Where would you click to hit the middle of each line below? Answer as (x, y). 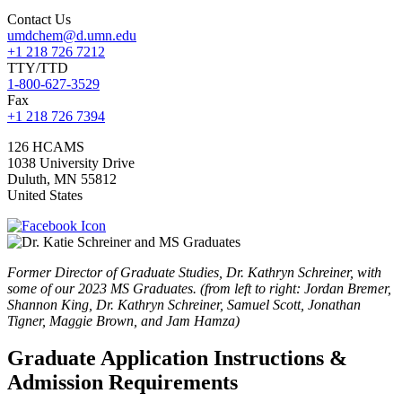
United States (45, 195)
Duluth (27, 179)
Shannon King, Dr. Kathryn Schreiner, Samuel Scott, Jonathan (184, 304)
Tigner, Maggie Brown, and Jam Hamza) (123, 320)
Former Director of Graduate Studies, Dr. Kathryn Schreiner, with (194, 272)
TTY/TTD (38, 67)
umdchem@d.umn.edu (72, 35)
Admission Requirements (122, 383)
